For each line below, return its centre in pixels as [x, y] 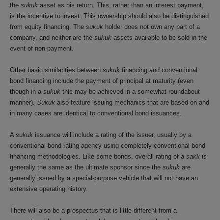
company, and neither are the [52, 38]
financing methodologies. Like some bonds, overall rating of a [98, 156]
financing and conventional [159, 70]
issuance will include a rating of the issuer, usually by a [112, 135]
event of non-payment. [42, 48]
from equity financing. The [48, 27]
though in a [27, 92]
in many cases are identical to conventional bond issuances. [96, 113]
